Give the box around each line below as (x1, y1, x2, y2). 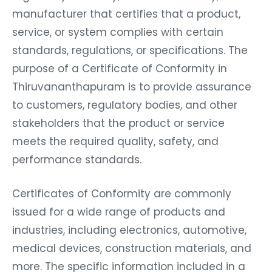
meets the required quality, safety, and (12, 131, 219, 146)
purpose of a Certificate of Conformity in (12, 58, 227, 73)
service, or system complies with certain (12, 22, 223, 37)
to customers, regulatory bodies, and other (12, 95, 237, 110)
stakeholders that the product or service (12, 113, 225, 128)
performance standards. (12, 149, 141, 165)
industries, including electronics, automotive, (12, 220, 246, 235)
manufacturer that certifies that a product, (12, 4, 240, 19)
